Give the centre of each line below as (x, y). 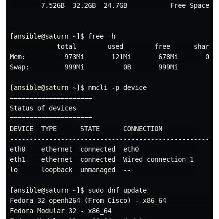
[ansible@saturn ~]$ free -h (63, 36)
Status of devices (43, 108)
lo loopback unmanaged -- (104, 170)
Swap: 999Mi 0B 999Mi (94, 67)
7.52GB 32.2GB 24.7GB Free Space (109, 5)
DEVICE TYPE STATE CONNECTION (104, 129)
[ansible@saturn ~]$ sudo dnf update (78, 190)
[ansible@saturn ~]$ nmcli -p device (78, 88)
